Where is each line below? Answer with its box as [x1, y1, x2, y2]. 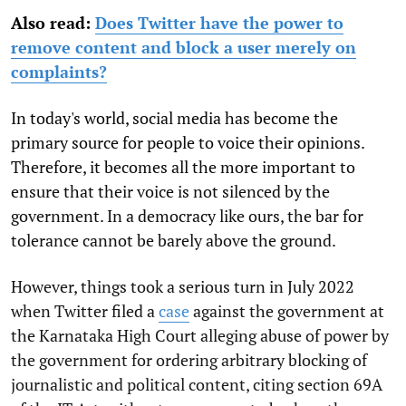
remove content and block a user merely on [11, 35, 356, 58]
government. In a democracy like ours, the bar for [11, 204, 363, 227]
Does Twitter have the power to [95, 11, 343, 34]
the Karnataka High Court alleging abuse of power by [11, 324, 389, 346]
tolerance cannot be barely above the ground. [11, 228, 339, 251]
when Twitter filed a [11, 299, 159, 322]
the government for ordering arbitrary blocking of [11, 348, 367, 371]
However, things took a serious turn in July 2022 [11, 275, 354, 297]
